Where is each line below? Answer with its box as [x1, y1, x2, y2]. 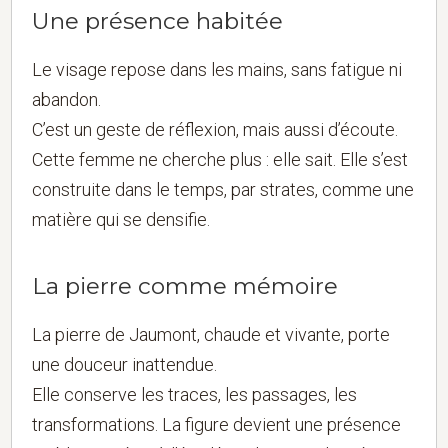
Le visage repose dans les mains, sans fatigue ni [32, 58, 403, 80]
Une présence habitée [32, 6, 284, 35]
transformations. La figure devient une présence [32, 413, 402, 435]
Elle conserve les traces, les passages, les [32, 383, 358, 405]
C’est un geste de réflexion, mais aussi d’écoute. [32, 118, 399, 140]
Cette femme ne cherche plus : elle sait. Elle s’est [32, 148, 409, 170]
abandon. [32, 88, 102, 110]
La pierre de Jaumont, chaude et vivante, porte [32, 323, 391, 345]
